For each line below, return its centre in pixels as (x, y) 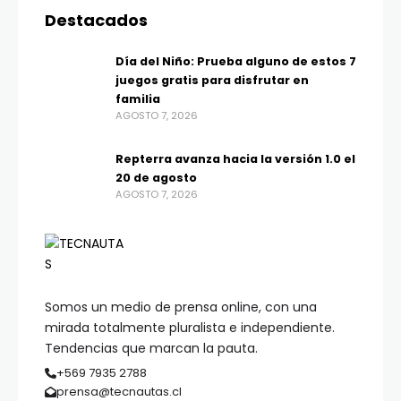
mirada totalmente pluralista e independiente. (190, 328)
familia (139, 99)
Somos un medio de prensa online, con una (181, 307)
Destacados (96, 21)
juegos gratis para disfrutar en (212, 81)
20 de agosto (156, 178)
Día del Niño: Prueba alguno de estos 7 (236, 62)
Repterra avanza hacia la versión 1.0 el (235, 159)
